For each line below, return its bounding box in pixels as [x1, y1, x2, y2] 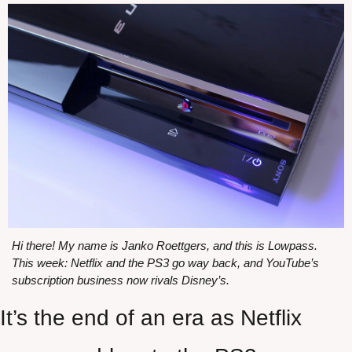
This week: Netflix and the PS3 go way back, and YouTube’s [12, 256, 319, 270]
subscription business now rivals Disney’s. [12, 273, 229, 288]
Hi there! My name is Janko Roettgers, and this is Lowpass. [12, 239, 317, 253]
